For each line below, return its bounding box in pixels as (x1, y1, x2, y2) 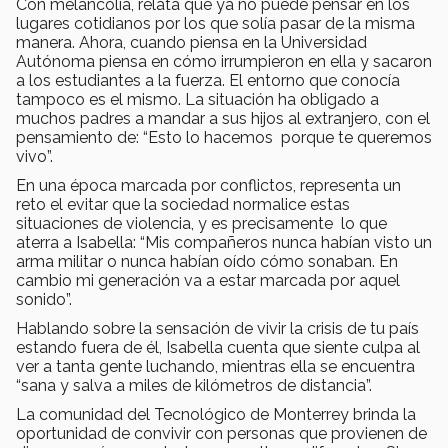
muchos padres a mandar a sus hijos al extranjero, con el (16, 108, 430, 128)
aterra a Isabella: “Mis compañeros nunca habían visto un (16, 232, 432, 252)
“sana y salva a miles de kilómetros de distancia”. (16, 375, 372, 395)
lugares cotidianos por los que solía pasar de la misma (16, 13, 415, 33)
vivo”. (16, 146, 53, 166)
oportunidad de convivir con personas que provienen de (16, 423, 427, 443)
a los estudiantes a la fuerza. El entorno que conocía (16, 70, 400, 90)
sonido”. (16, 289, 72, 309)
